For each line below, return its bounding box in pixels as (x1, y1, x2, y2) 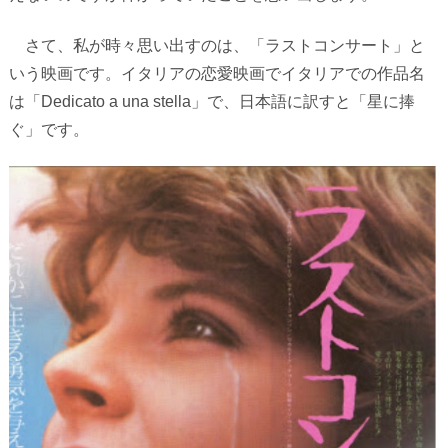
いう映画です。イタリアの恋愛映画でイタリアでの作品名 (8, 64, 425, 82)
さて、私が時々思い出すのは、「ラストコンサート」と (8, 36, 425, 54)
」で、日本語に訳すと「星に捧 (190, 92, 415, 110)
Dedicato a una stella (40, 92, 191, 110)
